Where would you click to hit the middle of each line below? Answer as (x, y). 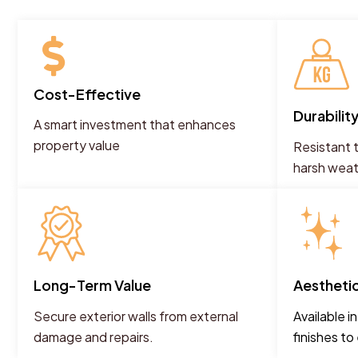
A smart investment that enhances (135, 124)
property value (77, 145)
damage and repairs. (93, 336)
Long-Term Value (92, 284)
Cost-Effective (87, 94)
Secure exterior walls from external (136, 316)
